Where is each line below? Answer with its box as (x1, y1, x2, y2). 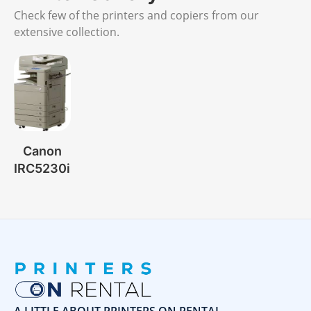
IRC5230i (14, 161, 71, 176)
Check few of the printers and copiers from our (14, 7, 259, 23)
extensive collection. (14, 24, 119, 40)
